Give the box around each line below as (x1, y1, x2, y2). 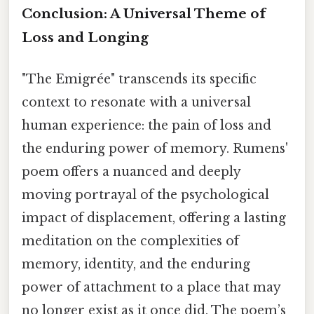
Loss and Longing (22, 29, 149, 46)
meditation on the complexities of (22, 233, 239, 249)
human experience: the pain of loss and (22, 117, 271, 133)
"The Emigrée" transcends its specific (22, 71, 257, 87)
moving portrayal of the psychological (22, 186, 269, 203)
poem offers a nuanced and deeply (22, 163, 240, 179)
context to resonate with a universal (22, 94, 251, 110)
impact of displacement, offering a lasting (22, 210, 286, 226)
